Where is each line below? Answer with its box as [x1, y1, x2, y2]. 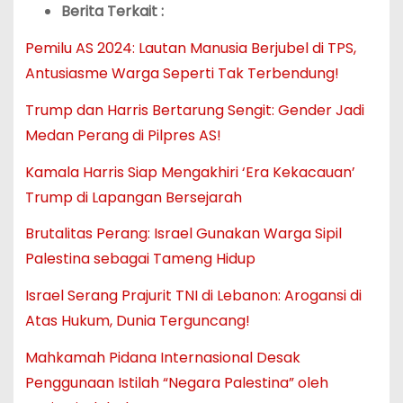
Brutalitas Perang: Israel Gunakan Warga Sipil [24, 223, 342, 245]
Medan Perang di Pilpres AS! [24, 124, 221, 146]
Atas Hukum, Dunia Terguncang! [24, 310, 250, 332]
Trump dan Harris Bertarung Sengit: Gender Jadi [24, 99, 364, 121]
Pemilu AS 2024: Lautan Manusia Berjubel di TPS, [24, 37, 356, 58]
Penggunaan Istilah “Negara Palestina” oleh [24, 372, 328, 393]
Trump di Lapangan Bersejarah [24, 186, 242, 208]
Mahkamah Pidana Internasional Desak [24, 346, 300, 368]
